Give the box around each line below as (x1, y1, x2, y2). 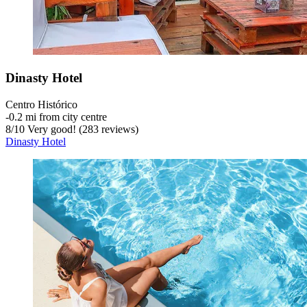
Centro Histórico (5, 98, 77, 110)
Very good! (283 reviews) (25, 123, 138, 135)
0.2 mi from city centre (9, 110, 107, 123)
